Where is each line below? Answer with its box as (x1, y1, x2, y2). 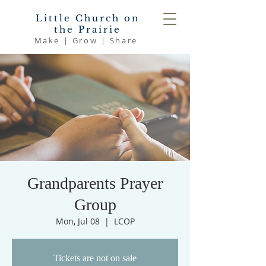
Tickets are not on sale (53, 253, 137, 263)
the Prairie (54, 24, 121, 35)
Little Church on (36, 12, 140, 24)
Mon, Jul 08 (55, 216, 100, 227)
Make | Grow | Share (34, 35, 141, 46)
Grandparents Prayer (27, 174, 163, 192)
